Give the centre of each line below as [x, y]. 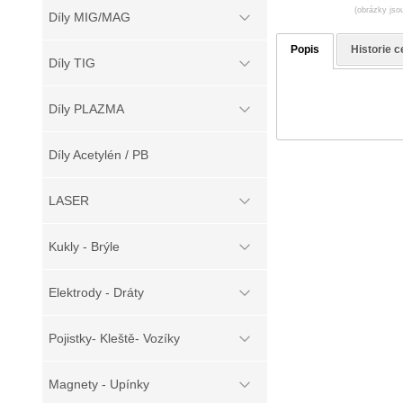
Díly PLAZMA [86, 109]
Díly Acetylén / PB [99, 155]
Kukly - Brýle [84, 246]
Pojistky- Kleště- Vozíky [114, 338]
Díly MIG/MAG [90, 17]
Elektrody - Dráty [96, 292]
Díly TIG [72, 63]
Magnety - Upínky [99, 384]
